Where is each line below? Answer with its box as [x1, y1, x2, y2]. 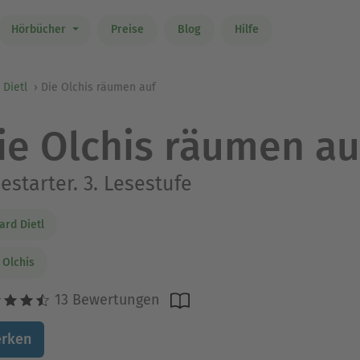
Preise [110, 22, 144, 37]
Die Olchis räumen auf [41, 80, 156, 94]
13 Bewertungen [50, 290, 160, 309]
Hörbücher [10, 22, 69, 37]
